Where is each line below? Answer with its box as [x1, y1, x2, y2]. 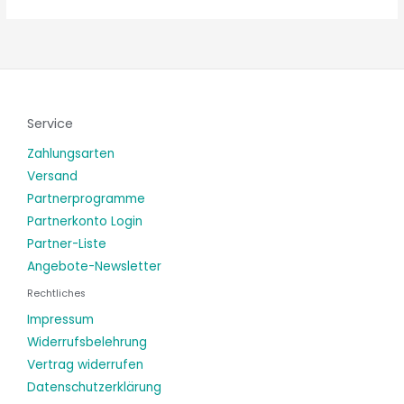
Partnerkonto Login [27, 213, 142, 231]
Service [27, 114, 73, 133]
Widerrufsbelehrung [27, 333, 147, 351]
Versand [27, 168, 78, 186]
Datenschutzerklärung [27, 378, 161, 396]
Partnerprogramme [27, 190, 145, 208]
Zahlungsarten [27, 145, 115, 163]
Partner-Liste [27, 235, 106, 253]
